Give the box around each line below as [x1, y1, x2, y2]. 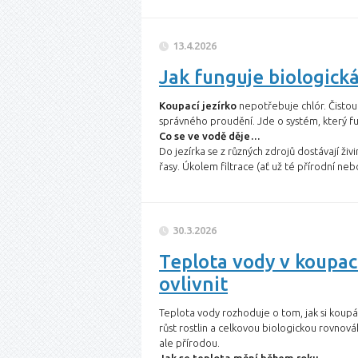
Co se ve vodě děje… [159, 130, 261, 141]
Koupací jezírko [159, 100, 237, 111]
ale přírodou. [159, 337, 220, 348]
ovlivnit [159, 273, 228, 295]
